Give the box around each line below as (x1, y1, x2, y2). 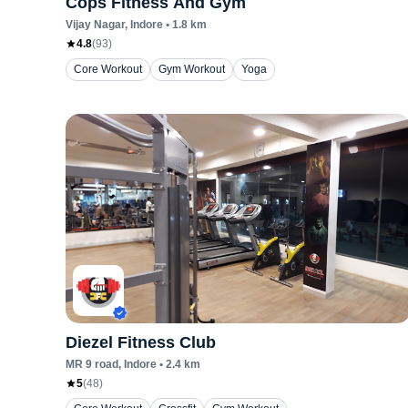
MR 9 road (66, 358, 118, 371)
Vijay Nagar (66, 18, 125, 31)
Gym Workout (158, 63, 225, 76)
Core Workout (74, 63, 142, 76)
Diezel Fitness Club (66, 333, 216, 352)
